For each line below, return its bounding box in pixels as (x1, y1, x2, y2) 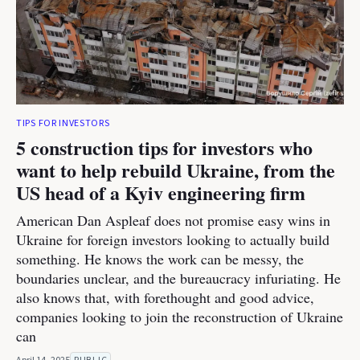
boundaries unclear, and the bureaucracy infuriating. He (16, 268, 341, 288)
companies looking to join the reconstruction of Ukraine (16, 307, 343, 326)
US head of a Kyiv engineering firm (16, 178, 305, 207)
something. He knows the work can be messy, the (16, 249, 304, 268)
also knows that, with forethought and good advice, (16, 288, 314, 307)
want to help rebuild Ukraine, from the (16, 156, 335, 184)
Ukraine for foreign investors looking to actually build (16, 230, 329, 249)
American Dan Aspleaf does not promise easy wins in (16, 211, 330, 230)
